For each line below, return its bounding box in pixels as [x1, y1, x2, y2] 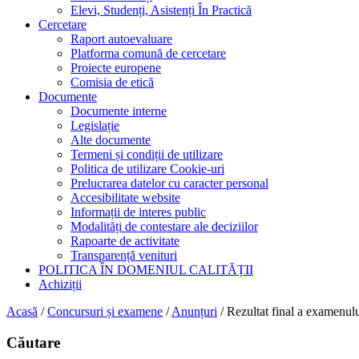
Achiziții [38, 277, 82, 291]
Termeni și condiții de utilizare [71, 147, 223, 161]
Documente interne [71, 104, 167, 118]
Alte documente [71, 133, 151, 147]
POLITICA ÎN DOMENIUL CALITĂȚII [38, 263, 253, 276]
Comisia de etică [71, 75, 154, 89]
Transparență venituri [71, 248, 177, 262]
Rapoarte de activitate [71, 234, 179, 248]
